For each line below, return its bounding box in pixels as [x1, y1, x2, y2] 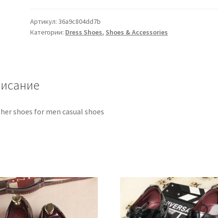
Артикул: [30, 17, 59, 26]
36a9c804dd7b [58, 17, 101, 26]
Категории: [30, 27, 66, 36]
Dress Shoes [65, 27, 103, 36]
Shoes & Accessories [106, 27, 168, 36]
